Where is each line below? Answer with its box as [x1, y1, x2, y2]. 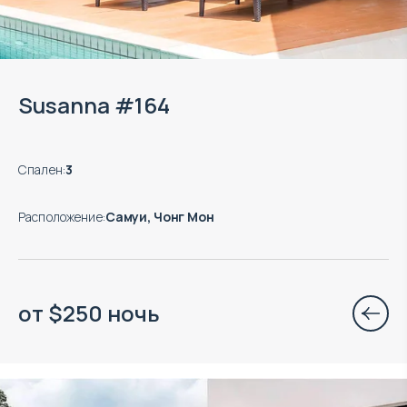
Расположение [18, 207, 103, 225]
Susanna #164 [18, 89, 170, 120]
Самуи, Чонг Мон [104, 207, 214, 225]
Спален [18, 160, 63, 178]
